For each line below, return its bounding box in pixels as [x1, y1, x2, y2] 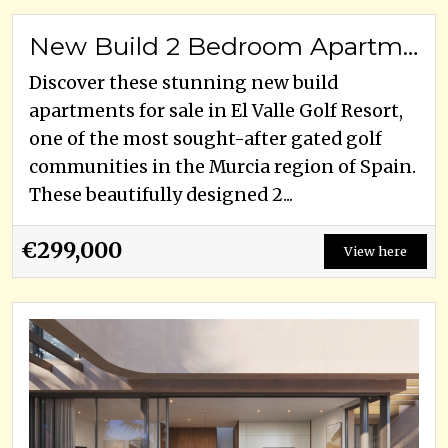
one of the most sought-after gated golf [29, 127, 382, 150]
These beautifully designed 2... [29, 183, 293, 206]
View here [344, 242, 407, 259]
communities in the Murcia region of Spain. [29, 155, 416, 178]
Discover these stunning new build [29, 71, 338, 94]
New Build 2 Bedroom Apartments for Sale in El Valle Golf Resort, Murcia [403, 30, 418, 61]
